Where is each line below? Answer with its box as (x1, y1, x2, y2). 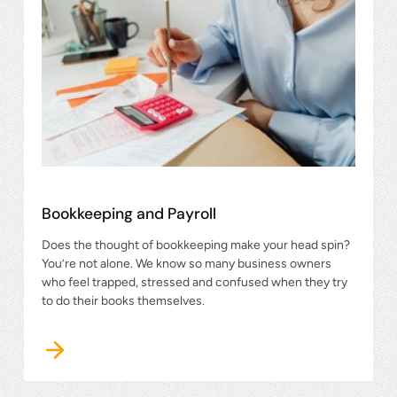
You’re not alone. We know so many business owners (42, 255, 331, 271)
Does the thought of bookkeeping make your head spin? (42, 237, 350, 253)
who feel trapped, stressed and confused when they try (42, 274, 347, 290)
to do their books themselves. (42, 292, 205, 308)
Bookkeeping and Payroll (42, 203, 216, 223)
